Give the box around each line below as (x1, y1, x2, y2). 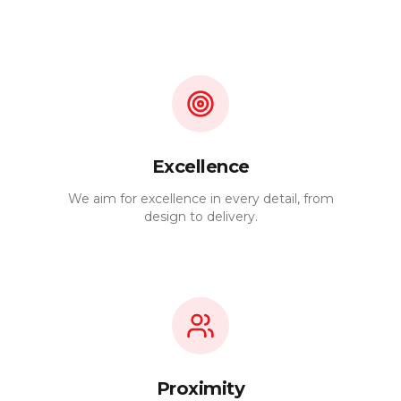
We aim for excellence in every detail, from (67, 191, 334, 207)
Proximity (156, 378, 245, 399)
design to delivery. (143, 209, 258, 225)
